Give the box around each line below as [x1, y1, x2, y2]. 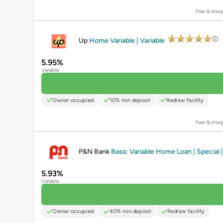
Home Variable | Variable [89, 36, 166, 45]
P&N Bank [79, 147, 111, 156]
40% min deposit [110, 208, 151, 215]
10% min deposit [110, 97, 150, 104]
